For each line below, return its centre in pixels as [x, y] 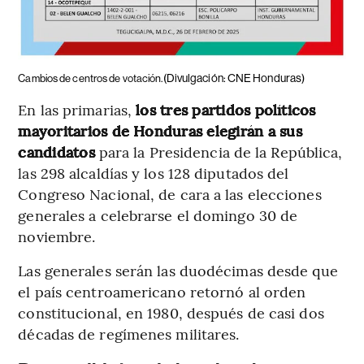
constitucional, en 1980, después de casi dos [171, 312]
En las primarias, [77, 109]
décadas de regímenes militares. [129, 333]
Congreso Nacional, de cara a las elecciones [170, 193]
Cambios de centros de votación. [91, 78]
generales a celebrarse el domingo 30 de [158, 214]
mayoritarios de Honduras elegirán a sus [160, 130]
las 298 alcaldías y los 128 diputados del [154, 172]
